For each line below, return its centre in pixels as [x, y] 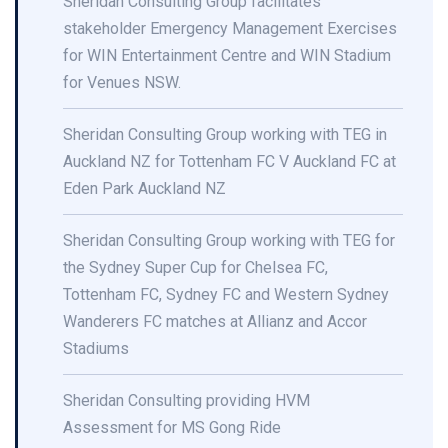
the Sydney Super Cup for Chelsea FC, [195, 267]
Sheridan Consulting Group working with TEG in [225, 134]
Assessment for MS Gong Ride [174, 427]
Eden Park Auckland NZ [144, 188]
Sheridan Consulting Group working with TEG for [229, 240]
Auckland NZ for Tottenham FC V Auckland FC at [229, 161]
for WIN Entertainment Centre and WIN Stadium [227, 55]
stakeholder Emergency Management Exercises [230, 28]
